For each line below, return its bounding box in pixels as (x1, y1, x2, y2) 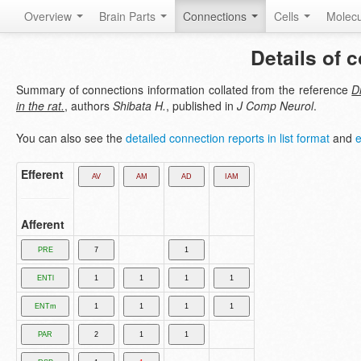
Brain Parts (99, 8, 159, 24)
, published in (166, 98, 237, 114)
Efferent (21, 166, 64, 182)
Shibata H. (113, 98, 166, 114)
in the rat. (16, 98, 64, 114)
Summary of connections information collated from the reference (16, 81, 352, 98)
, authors (64, 98, 113, 114)
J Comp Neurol (237, 98, 313, 114)
